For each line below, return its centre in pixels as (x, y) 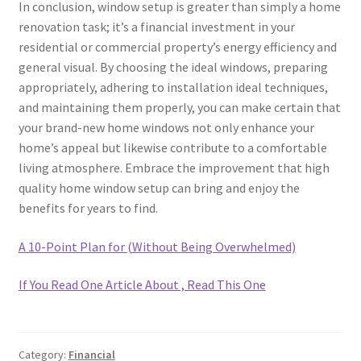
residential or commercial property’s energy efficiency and (177, 47)
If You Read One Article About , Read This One (142, 285)
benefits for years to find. (88, 208)
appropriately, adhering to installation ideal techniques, (173, 87)
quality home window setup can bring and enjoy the (159, 188)
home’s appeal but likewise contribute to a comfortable (172, 148)
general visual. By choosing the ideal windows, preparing (173, 67)
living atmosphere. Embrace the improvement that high (174, 168)
